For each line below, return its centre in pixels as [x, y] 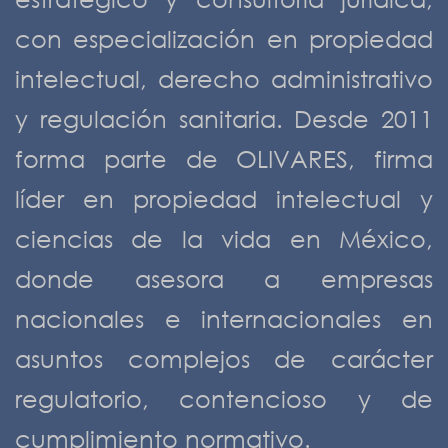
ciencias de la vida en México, [224, 238]
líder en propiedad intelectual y [224, 198]
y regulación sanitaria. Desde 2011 [224, 118]
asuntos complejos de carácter [224, 358]
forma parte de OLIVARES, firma [224, 158]
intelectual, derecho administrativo [224, 78]
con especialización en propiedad [224, 38]
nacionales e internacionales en [224, 318]
